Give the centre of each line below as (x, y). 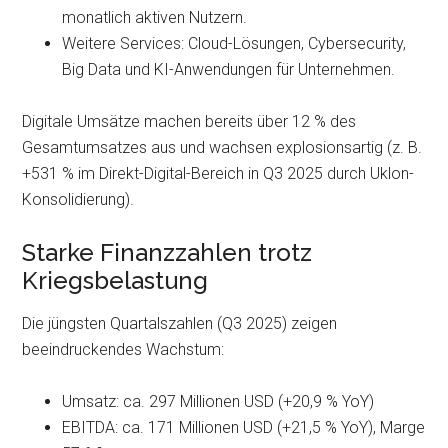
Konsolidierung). (78, 199)
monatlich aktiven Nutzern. (155, 17)
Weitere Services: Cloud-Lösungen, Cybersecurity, (234, 43)
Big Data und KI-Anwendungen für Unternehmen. (229, 69)
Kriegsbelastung (115, 280)
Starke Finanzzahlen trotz (167, 252)
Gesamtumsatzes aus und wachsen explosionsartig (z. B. (222, 147)
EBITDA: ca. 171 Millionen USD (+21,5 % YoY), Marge (244, 427)
